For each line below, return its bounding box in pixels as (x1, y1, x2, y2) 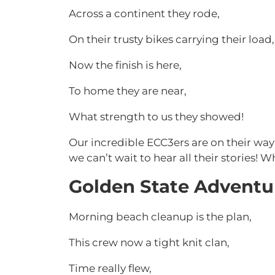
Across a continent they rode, (69, 7, 220, 20)
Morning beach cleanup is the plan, (69, 211, 252, 223)
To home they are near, (69, 85, 189, 97)
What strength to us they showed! (69, 110, 244, 123)
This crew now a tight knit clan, (69, 236, 230, 249)
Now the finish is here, (69, 59, 184, 71)
